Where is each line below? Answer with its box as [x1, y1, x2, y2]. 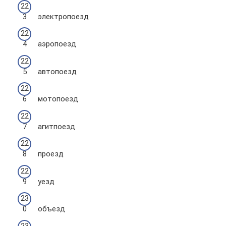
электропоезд [38, 12, 89, 21]
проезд [38, 149, 64, 158]
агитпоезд [38, 122, 75, 131]
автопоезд [38, 67, 77, 76]
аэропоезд [38, 39, 76, 48]
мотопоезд [38, 94, 78, 103]
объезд [38, 204, 65, 213]
